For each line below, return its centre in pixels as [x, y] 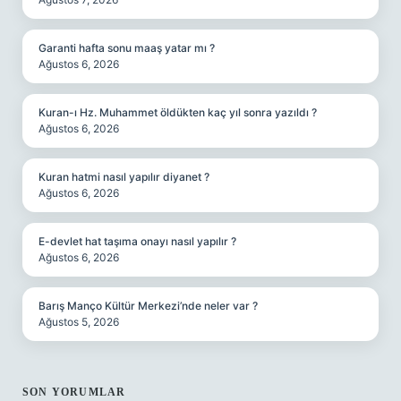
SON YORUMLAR [74, 392]
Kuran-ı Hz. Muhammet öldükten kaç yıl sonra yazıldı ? [178, 112]
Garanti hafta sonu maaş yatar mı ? [127, 48]
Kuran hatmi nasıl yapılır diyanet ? [124, 177]
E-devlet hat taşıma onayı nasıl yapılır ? [137, 241]
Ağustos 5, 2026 [79, 322]
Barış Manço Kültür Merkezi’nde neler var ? [148, 306]
